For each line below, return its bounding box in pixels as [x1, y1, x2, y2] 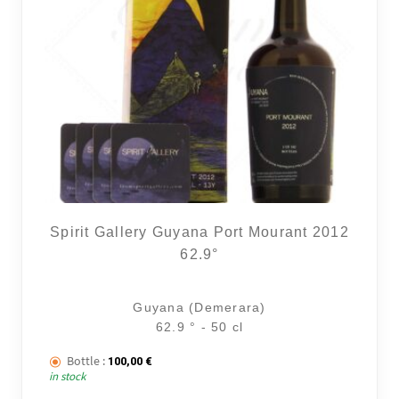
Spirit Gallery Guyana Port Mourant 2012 [50, 224, 349, 240]
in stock [49, 369, 86, 385]
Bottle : [67, 353, 106, 370]
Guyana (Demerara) [133, 300, 266, 315]
